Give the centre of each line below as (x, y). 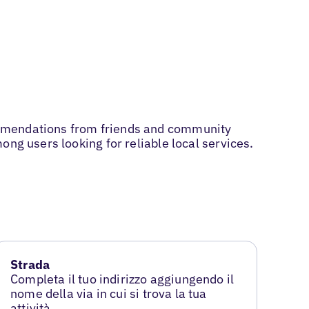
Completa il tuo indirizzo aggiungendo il (122, 279)
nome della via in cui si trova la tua (109, 294)
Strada (30, 265)
